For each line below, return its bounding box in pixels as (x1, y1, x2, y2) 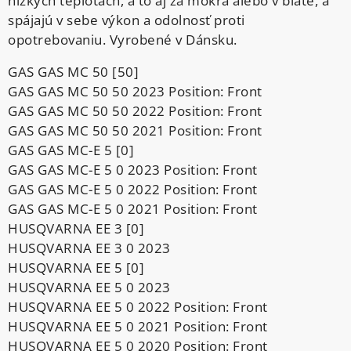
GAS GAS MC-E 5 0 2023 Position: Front (8, 160, 258, 179)
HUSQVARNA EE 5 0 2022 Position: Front (8, 297, 268, 316)
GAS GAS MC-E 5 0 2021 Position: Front (8, 199, 258, 218)
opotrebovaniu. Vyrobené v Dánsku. (8, 30, 237, 49)
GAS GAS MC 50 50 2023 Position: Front (8, 81, 262, 100)
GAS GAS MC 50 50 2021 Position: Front (8, 121, 262, 139)
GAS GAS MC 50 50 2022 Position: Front (8, 101, 262, 120)
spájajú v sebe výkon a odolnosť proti (8, 10, 245, 29)
